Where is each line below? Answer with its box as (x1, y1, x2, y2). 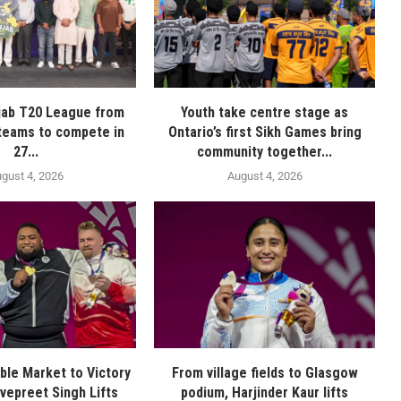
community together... (197, 142, 333, 160)
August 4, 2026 (226, 168, 303, 183)
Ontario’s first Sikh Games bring (167, 123, 362, 141)
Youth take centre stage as (181, 103, 349, 121)
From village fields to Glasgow (171, 364, 358, 382)
